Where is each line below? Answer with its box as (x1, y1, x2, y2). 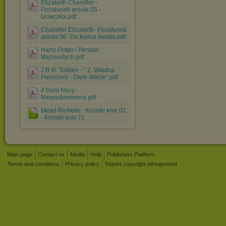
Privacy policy (65, 161, 99, 167)
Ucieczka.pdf (41, 13, 76, 20)
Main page (7, 151, 32, 157)
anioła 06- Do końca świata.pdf (41, 33, 126, 40)
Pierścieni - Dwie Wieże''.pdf (41, 74, 118, 81)
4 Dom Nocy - (41, 87, 78, 94)
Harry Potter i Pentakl (41, 46, 99, 53)
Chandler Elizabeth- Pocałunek (41, 26, 127, 33)
